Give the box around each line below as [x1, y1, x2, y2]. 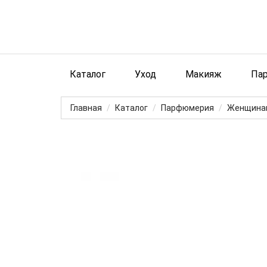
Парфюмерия [161, 103, 214, 113]
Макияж [185, 69, 222, 80]
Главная [70, 103, 102, 113]
